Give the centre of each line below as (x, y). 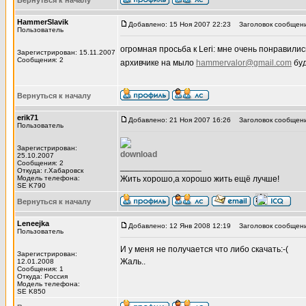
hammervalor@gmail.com (244, 63)
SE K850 (31, 291)
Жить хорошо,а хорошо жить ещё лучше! (200, 179)
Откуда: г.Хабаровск (50, 170)
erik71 (28, 117)
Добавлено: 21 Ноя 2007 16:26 (180, 120)
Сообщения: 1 (40, 269)
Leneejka (33, 223)
